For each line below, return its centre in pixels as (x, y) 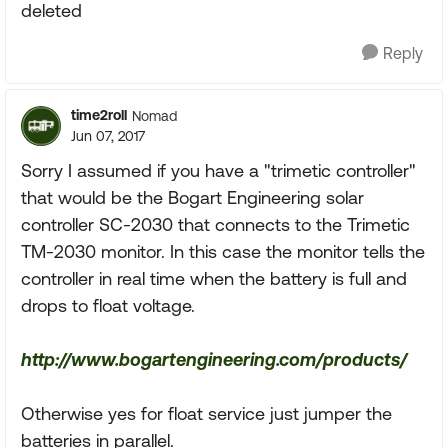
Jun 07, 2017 (108, 136)
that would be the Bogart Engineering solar (192, 197)
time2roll (99, 115)
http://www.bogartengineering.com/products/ (214, 359)
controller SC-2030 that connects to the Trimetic (215, 224)
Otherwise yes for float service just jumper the (206, 413)
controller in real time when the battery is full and (214, 278)
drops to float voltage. (108, 305)
